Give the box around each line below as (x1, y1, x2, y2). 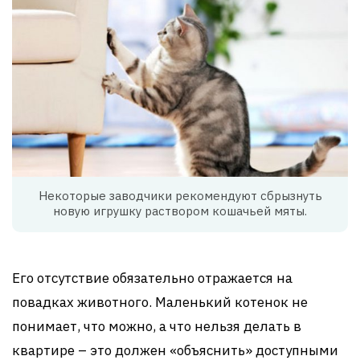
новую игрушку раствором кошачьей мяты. (53, 202, 307, 219)
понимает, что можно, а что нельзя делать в (12, 317, 301, 335)
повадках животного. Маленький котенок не (12, 292, 308, 311)
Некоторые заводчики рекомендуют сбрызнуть (38, 187, 322, 203)
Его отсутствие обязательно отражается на (12, 268, 292, 287)
